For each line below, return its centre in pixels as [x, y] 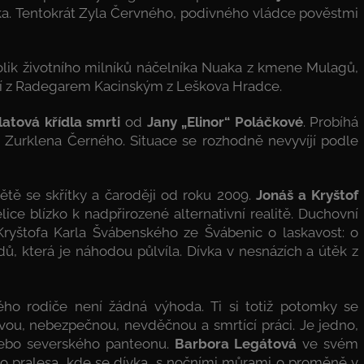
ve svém [328, 343]
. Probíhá [331, 122]
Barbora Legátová [236, 343]
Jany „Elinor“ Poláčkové [225, 122]
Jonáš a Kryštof [307, 195]
